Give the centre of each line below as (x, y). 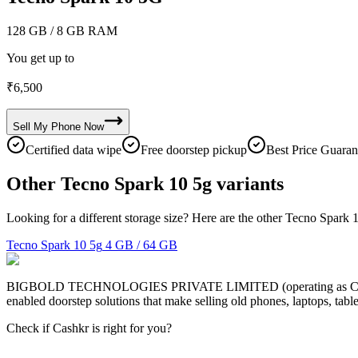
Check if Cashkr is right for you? (89, 328)
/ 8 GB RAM (82, 30)
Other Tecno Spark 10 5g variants (145, 183)
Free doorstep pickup (194, 149)
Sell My (30, 126)
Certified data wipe (74, 149)
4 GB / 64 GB (141, 245)
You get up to (40, 58)
